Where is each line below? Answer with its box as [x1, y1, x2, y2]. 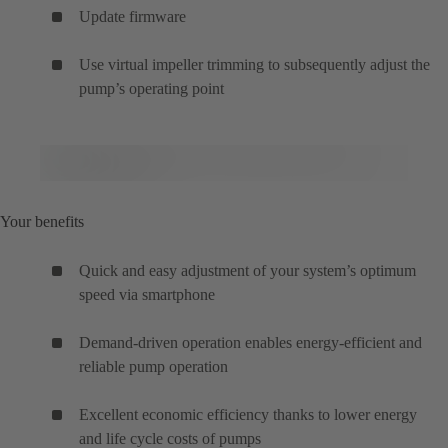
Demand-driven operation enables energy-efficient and [79, 334, 422, 352]
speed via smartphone [79, 286, 215, 304]
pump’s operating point [79, 80, 224, 98]
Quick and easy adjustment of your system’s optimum [79, 262, 416, 280]
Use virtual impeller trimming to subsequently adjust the [79, 56, 430, 74]
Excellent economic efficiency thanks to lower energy [79, 406, 417, 424]
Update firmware [79, 8, 186, 26]
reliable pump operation [79, 358, 228, 376]
